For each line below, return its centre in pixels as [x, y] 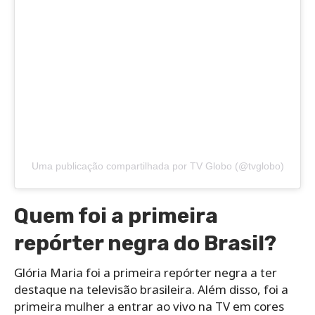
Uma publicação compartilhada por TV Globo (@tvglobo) [157, 166]
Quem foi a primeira [116, 216]
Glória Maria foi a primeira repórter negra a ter [146, 273]
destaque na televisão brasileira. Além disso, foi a [151, 290]
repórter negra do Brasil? [145, 244]
